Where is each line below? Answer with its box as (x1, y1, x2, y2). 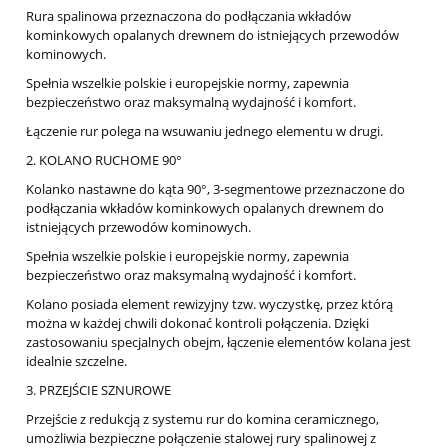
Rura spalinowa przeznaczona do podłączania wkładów (26, 7, 351, 26)
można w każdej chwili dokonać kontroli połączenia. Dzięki (26, 314, 369, 333)
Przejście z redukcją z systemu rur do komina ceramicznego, (26, 410, 379, 429)
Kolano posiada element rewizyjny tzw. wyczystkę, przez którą (26, 295, 393, 314)
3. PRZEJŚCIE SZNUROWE (26, 381, 171, 400)
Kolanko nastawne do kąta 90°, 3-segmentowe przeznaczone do (26, 180, 405, 199)
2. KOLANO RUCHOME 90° (26, 151, 182, 170)
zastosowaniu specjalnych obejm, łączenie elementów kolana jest (26, 333, 411, 352)
